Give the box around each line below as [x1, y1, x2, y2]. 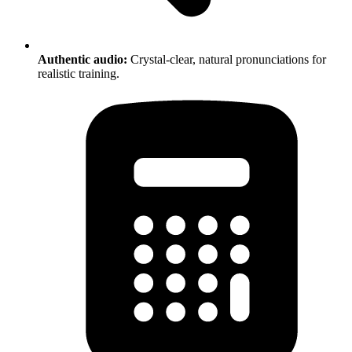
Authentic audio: [38, 53, 127, 67]
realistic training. [38, 67, 119, 81]
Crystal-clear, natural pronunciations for [127, 53, 326, 67]
